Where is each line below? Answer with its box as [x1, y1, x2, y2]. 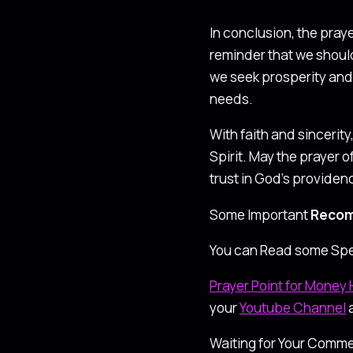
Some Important [210, 205, 310, 224]
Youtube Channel [240, 299, 346, 318]
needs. [210, 90, 253, 108]
